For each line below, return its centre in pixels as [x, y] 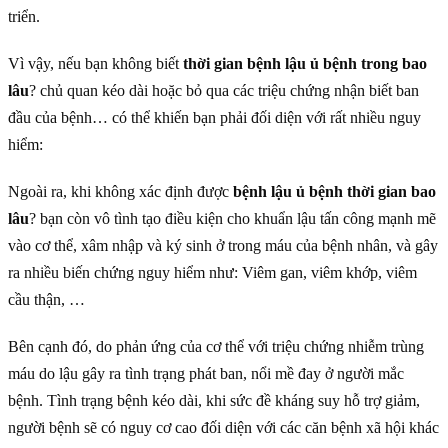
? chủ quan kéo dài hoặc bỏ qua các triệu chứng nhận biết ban [224, 90]
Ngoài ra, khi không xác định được [120, 191]
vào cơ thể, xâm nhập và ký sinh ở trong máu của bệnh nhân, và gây [223, 245]
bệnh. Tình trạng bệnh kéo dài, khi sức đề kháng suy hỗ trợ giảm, [214, 400]
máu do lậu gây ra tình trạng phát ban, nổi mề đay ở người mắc [206, 373]
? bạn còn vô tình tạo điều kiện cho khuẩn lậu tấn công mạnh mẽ [232, 218]
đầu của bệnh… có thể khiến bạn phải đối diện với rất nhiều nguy [214, 117]
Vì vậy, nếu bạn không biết [95, 63]
